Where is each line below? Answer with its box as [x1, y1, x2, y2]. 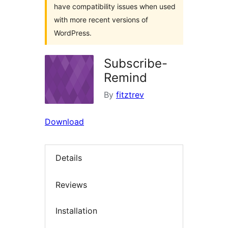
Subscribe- [104, 56, 167, 71]
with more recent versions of [54, 15, 148, 24]
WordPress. [54, 28, 92, 37]
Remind [104, 70, 147, 85]
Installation [55, 206, 97, 216]
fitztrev [116, 90, 144, 100]
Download [45, 117, 84, 127]
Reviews [55, 179, 87, 190]
